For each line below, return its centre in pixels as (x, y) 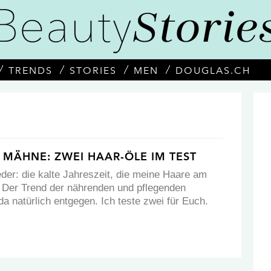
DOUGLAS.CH (213, 70)
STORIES (93, 70)
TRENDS (31, 70)
